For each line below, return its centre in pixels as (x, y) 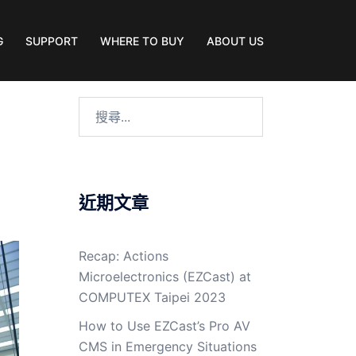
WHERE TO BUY (142, 41)
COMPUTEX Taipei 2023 (152, 297)
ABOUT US (235, 41)
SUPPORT (52, 41)
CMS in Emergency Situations (167, 346)
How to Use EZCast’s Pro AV (164, 326)
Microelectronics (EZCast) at (164, 277)
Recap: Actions (123, 256)
